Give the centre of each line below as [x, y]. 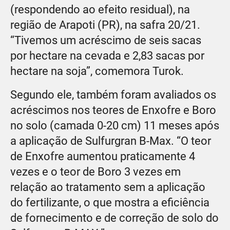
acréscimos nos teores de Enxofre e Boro [113, 110]
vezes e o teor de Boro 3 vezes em [95, 172]
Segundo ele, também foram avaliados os [113, 95]
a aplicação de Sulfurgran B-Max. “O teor [111, 141]
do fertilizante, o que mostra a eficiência [110, 203]
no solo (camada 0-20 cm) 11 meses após [115, 126]
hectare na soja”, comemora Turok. [97, 71]
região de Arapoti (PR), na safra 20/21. [105, 25]
